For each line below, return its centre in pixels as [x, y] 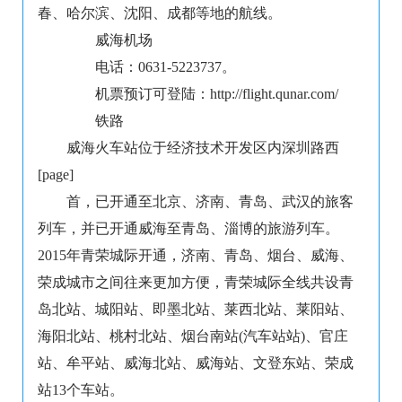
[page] [56, 175]
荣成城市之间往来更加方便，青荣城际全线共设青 [196, 283]
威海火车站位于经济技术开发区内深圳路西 [203, 148]
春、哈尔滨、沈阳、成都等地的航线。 [160, 13]
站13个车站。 [81, 390]
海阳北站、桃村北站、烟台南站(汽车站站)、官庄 [193, 336]
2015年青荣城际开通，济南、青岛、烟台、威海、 [196, 256]
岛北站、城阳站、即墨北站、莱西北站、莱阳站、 [196, 310]
